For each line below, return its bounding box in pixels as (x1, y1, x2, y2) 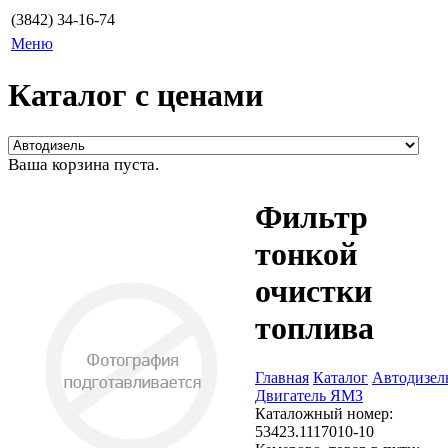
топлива (255, 310, 374, 347)
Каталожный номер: (255, 404, 393, 422)
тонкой (255, 236, 357, 273)
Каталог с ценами (8, 77, 263, 114)
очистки (255, 273, 372, 310)
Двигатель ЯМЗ (255, 386, 363, 404)
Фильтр (255, 199, 368, 236)
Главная (255, 368, 309, 386)
